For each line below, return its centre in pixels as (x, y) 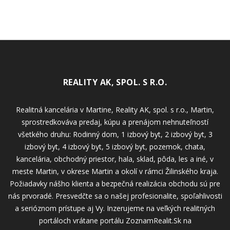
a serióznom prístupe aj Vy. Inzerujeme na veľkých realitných (115, 208)
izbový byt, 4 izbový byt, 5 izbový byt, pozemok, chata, (115, 146)
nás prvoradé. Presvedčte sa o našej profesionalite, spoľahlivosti (115, 196)
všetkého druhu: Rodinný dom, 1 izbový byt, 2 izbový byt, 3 (115, 134)
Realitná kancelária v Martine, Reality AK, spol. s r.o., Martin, (115, 109)
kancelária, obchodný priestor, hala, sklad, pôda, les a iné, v (115, 159)
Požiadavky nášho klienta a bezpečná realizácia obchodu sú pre (115, 183)
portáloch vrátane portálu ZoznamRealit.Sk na (115, 220)
